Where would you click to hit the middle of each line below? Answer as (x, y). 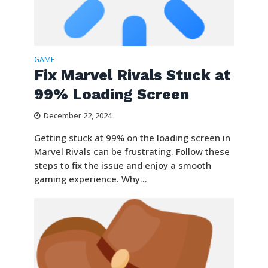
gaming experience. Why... (90, 179)
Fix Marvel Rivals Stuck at (132, 75)
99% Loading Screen (111, 95)
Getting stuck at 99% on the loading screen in (132, 138)
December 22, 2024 (77, 116)
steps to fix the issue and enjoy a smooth (122, 165)
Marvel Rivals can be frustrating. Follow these (132, 152)
